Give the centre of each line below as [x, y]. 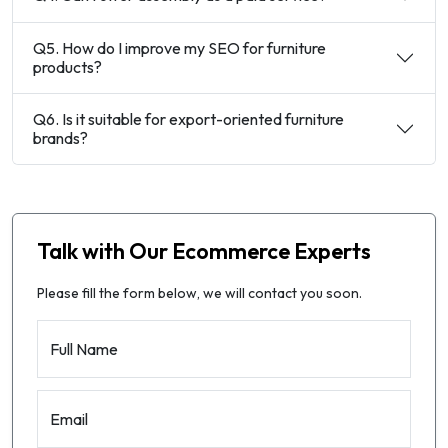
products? [67, 66]
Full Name [84, 348]
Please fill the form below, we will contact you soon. [199, 292]
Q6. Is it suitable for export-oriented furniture [47, 118]
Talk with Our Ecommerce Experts [204, 250]
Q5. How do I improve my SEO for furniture [47, 47]
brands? [60, 137]
